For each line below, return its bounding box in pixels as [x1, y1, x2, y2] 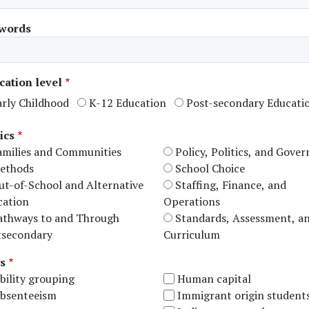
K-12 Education [89, 95, 166, 111]
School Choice [175, 160, 246, 176]
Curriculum [163, 226, 221, 242]
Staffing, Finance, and [175, 177, 287, 192]
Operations [163, 193, 221, 209]
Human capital [177, 270, 252, 286]
